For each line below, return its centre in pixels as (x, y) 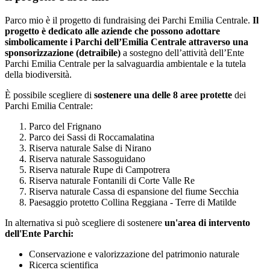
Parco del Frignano (65, 126)
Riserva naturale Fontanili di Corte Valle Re (112, 180)
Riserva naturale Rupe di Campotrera (99, 169)
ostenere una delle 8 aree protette (165, 95)
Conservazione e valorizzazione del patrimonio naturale (134, 254)
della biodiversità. (38, 74)
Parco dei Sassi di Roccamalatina (92, 137)
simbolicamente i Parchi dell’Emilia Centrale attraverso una (127, 42)
